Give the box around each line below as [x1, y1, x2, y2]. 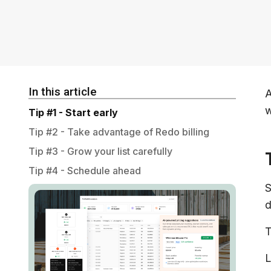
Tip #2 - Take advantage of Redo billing [28, 126, 209, 139]
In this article [28, 85, 97, 99]
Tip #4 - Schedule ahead [28, 165, 141, 177]
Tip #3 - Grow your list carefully [28, 145, 172, 158]
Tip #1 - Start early [28, 106, 118, 119]
